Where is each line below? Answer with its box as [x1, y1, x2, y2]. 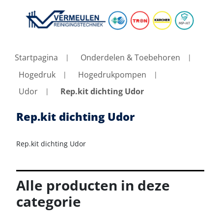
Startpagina [15, 52, 58, 63]
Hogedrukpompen [78, 69, 146, 80]
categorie [16, 192, 81, 211]
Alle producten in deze [16, 176, 170, 195]
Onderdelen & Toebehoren [81, 52, 180, 63]
